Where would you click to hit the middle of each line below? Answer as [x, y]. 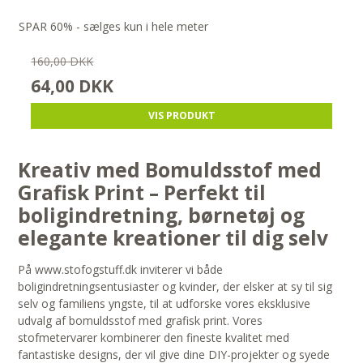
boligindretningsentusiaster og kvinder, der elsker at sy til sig [175, 287]
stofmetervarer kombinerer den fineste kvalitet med [154, 338]
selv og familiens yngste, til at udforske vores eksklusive [164, 304]
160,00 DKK [62, 62]
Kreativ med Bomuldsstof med [170, 170]
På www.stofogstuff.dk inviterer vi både [121, 270]
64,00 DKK [73, 86]
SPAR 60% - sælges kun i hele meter [114, 27]
